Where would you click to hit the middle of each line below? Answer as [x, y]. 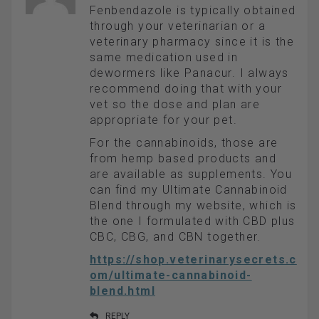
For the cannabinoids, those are [184, 143]
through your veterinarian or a [178, 26]
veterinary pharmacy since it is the [192, 42]
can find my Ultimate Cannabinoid [189, 190]
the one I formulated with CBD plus [193, 221]
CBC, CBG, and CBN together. [176, 237]
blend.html [123, 291]
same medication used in [164, 58]
